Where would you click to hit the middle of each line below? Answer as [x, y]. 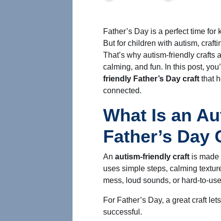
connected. [122, 91]
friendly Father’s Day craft [151, 79]
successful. [123, 212]
